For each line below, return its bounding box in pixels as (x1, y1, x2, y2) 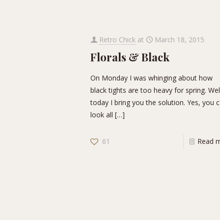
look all (90, 110, 113, 119)
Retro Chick (99, 35, 136, 44)
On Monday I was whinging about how (90, 73, 213, 82)
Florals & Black (90, 50, 170, 64)
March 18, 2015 (155, 35, 205, 44)
